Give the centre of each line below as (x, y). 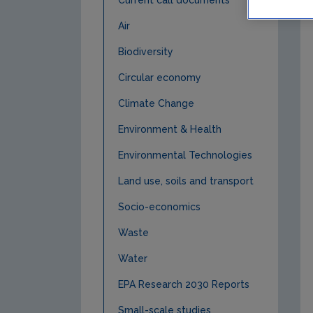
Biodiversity (145, 52)
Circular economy (159, 78)
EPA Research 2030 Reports (183, 284)
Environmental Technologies (185, 155)
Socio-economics (159, 207)
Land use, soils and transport (185, 181)
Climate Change (156, 103)
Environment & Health (169, 129)
